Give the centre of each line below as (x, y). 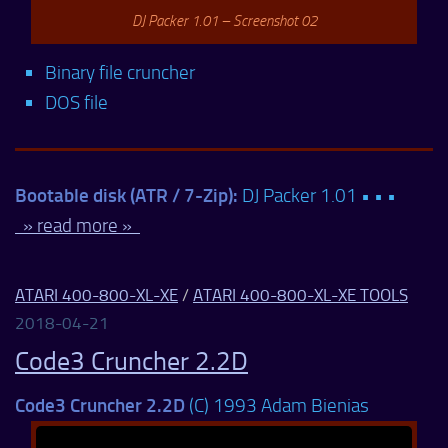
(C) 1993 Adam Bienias (277, 406)
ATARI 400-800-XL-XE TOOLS (300, 295)
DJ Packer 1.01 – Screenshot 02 (224, 21)
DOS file (76, 103)
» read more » (77, 226)
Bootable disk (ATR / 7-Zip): (126, 196)
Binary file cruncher (120, 73)
